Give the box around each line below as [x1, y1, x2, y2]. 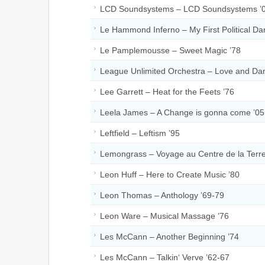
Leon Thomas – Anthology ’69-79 [100, 190, 224, 200]
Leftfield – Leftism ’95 [100, 128, 180, 138]
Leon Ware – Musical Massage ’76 [100, 211, 229, 221]
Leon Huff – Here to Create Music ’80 [100, 169, 240, 179]
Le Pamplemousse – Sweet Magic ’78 [100, 45, 241, 55]
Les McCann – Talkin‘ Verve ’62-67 [100, 252, 230, 262]
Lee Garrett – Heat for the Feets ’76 [100, 86, 234, 96]
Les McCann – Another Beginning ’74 [100, 231, 239, 241]
